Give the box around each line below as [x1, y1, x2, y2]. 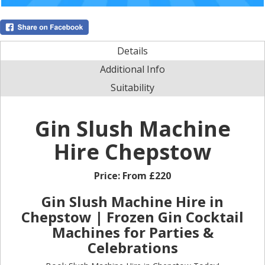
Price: [94, 169, 122, 182]
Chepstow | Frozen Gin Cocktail [21, 206, 244, 227]
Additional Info [100, 62, 165, 76]
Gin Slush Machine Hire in [41, 191, 224, 211]
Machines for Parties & [51, 222, 214, 242]
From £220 [122, 169, 171, 182]
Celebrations [87, 237, 178, 257]
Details [117, 44, 148, 57]
